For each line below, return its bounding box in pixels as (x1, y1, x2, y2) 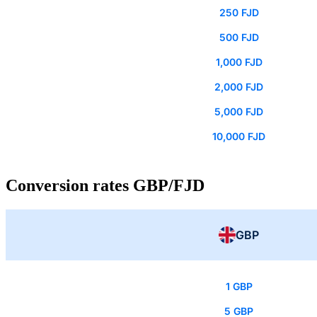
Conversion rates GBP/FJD (6, 176, 204, 195)
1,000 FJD (215, 56, 263, 69)
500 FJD (219, 31, 259, 44)
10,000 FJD (212, 130, 265, 143)
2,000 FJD (214, 81, 263, 93)
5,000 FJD (214, 105, 263, 118)
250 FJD (219, 6, 259, 19)
